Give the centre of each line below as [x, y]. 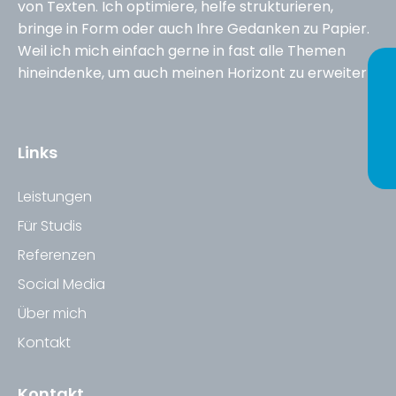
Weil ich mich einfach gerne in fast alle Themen [182, 50]
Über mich [52, 313]
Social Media [61, 284]
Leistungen [55, 196]
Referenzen [57, 255]
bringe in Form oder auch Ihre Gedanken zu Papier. [194, 28]
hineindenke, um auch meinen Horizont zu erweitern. [198, 72]
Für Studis [50, 225]
